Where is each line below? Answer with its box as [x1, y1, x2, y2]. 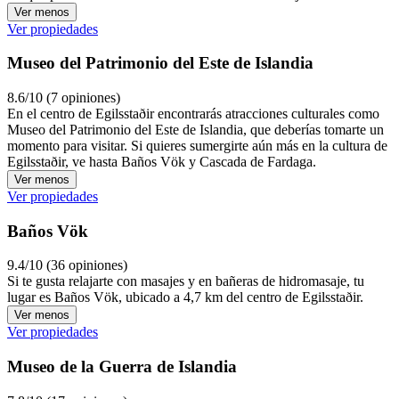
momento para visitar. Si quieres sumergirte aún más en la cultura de [7, 137, 387, 153]
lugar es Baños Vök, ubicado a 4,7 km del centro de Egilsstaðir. [7, 289, 363, 305]
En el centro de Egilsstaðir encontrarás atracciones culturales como [7, 105, 379, 121]
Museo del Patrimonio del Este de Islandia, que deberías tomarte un [7, 121, 384, 137]
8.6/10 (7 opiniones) [7, 89, 120, 105]
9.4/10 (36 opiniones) [7, 257, 127, 273]
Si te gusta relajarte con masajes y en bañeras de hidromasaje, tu [7, 273, 364, 289]
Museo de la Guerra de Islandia [7, 357, 237, 377]
